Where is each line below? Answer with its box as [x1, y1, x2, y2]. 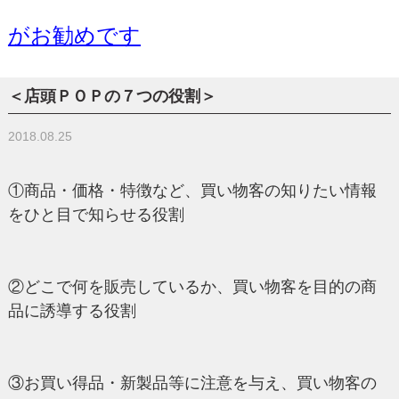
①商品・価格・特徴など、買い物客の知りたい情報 [7, 182, 377, 200]
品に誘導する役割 [7, 302, 136, 321]
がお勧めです [7, 22, 141, 47]
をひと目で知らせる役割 [7, 206, 184, 224]
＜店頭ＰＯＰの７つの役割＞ [7, 87, 216, 106]
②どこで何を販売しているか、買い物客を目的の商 [7, 278, 377, 297]
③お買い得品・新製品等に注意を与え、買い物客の [7, 374, 377, 393]
